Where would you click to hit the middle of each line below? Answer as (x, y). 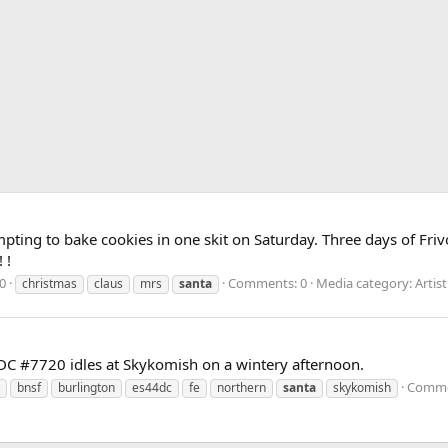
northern (241, 388)
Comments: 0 (267, 283)
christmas (49, 284)
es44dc (152, 388)
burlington (86, 388)
